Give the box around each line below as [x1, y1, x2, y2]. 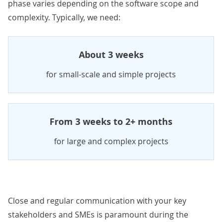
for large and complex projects [54, 135, 168, 147]
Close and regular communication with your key [8, 195, 186, 206]
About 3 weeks [78, 48, 144, 61]
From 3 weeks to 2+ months [50, 115, 172, 128]
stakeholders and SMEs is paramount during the [8, 209, 188, 220]
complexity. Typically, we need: [8, 11, 120, 23]
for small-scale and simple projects [46, 68, 176, 80]
